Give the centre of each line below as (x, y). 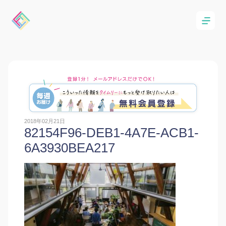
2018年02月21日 (45, 121)
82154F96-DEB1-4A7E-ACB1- (111, 133)
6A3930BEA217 (70, 148)
